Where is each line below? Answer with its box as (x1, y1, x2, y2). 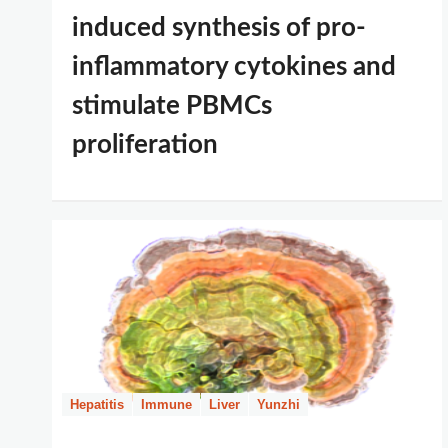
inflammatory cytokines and (72, 54, 396, 80)
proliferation (72, 132, 218, 158)
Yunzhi (257, 397, 300, 412)
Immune (141, 397, 192, 412)
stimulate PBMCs (72, 93, 272, 119)
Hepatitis (70, 397, 124, 412)
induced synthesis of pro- (72, 15, 366, 41)
